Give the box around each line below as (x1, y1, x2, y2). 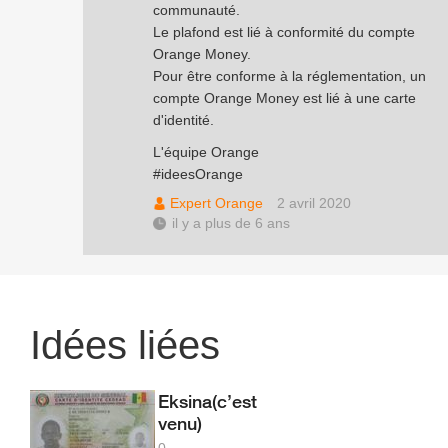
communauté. (153, 2, 240, 18)
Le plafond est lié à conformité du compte (153, 24, 415, 40)
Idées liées (30, 323, 220, 367)
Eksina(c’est (158, 390, 258, 412)
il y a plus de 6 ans (172, 215, 290, 231)
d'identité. (153, 112, 214, 128)
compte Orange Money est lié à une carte (153, 90, 416, 106)
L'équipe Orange (153, 144, 259, 160)
